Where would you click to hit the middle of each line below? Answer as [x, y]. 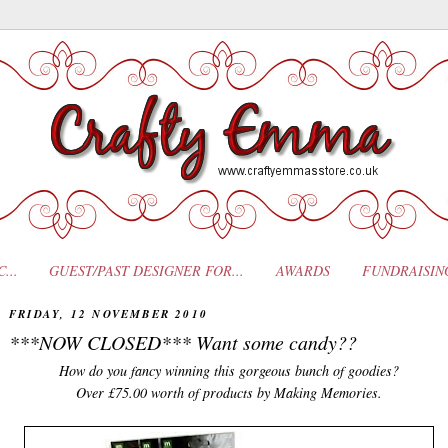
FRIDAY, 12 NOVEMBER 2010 [109, 313]
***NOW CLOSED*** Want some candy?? [183, 341]
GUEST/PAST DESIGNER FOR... [147, 270]
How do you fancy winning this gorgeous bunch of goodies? [229, 370]
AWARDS [303, 270]
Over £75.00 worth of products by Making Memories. [229, 392]
